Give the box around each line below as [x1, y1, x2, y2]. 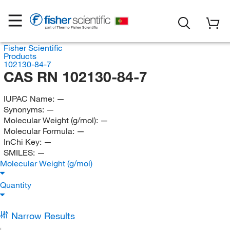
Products [3, 51, 36, 61]
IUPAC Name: [3, 93, 56, 104]
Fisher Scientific [3, 43, 63, 53]
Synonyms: [3, 104, 46, 114]
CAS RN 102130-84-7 [3, 68, 147, 86]
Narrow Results [11, 210, 75, 221]
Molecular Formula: [3, 126, 76, 136]
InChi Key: [3, 137, 44, 147]
